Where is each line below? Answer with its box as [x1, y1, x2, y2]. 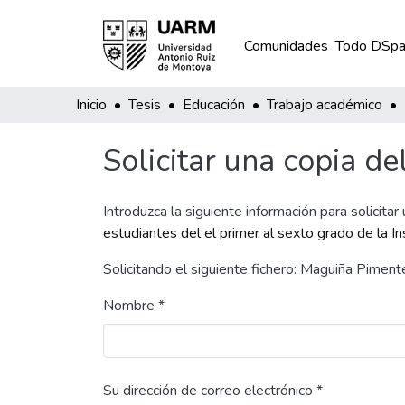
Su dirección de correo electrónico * [103, 381, 323, 400]
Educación [183, 95, 245, 115]
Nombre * [103, 296, 165, 316]
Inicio [76, 95, 107, 115]
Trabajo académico [267, 95, 382, 115]
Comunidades [243, 36, 328, 56]
